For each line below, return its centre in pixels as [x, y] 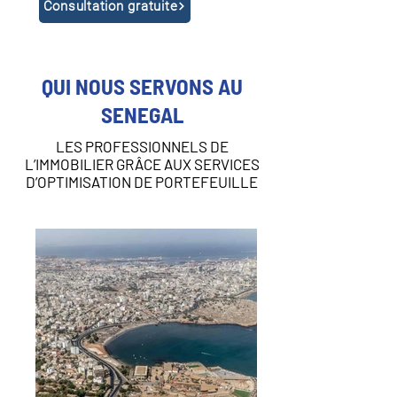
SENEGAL [142, 114]
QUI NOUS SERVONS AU [142, 86]
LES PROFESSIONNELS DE [142, 146]
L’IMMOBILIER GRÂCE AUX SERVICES [142, 164]
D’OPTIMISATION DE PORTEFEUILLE [142, 182]
